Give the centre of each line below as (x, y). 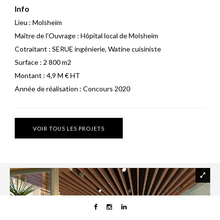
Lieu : (23, 22)
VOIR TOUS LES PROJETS (69, 128)
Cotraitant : (33, 49)
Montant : (30, 75)
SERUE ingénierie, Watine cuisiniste (106, 49)
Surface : (28, 62)
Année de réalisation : (48, 89)
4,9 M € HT (63, 75)
